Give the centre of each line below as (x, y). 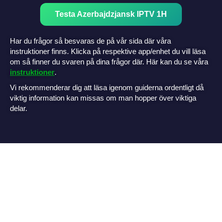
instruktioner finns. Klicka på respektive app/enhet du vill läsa (108, 51)
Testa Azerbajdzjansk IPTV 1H (111, 14)
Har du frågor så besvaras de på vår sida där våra (90, 41)
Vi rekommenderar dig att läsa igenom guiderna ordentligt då (107, 87)
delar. (19, 108)
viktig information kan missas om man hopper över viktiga (103, 98)
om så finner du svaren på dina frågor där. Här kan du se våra (109, 61)
